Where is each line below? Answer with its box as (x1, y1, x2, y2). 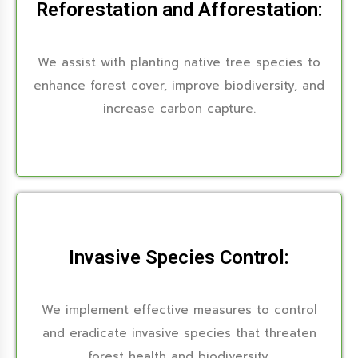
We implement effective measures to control (41, 301, 317, 319)
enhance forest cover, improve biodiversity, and (34, 77, 324, 94)
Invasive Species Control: (69, 246, 289, 268)
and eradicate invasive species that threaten (42, 324, 316, 342)
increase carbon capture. (102, 100, 256, 117)
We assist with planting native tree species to (38, 54, 320, 71)
